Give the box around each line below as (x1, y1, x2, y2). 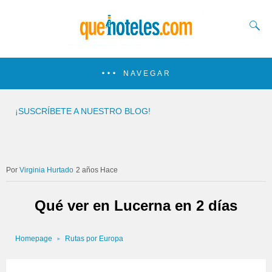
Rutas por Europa (65, 234, 123, 243)
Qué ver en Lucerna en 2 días (35, 197, 237, 214)
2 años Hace (76, 166, 118, 174)
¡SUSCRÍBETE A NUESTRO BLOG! (15, 106, 151, 116)
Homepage (15, 234, 52, 243)
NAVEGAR (123, 69, 171, 78)
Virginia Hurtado (19, 166, 73, 174)
